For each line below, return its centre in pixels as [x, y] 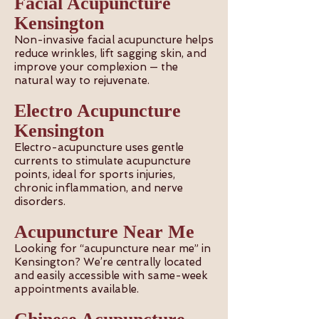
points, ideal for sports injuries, [95, 174]
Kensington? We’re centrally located [108, 262]
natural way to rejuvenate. [83, 80]
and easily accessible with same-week [111, 276]
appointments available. [78, 289]
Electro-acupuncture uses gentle [99, 147]
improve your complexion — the [96, 67]
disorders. [41, 202]
